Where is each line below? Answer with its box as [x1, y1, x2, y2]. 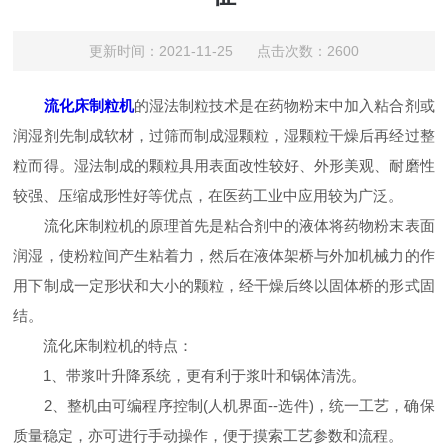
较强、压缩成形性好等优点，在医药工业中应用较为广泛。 [13, 186, 404, 204]
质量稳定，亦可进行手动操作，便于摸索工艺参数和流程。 [13, 426, 404, 444]
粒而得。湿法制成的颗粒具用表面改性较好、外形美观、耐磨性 [13, 156, 435, 174]
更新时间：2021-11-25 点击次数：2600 [88, 42, 359, 59]
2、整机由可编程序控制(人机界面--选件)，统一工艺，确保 [13, 396, 435, 414]
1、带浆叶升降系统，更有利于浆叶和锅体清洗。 [13, 366, 367, 384]
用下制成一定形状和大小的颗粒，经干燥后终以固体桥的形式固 [13, 276, 435, 294]
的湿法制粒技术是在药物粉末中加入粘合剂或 [133, 96, 435, 114]
